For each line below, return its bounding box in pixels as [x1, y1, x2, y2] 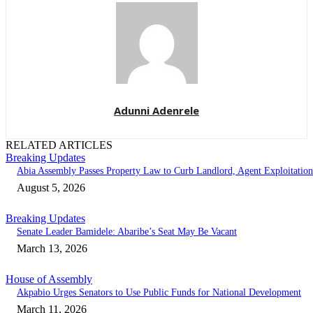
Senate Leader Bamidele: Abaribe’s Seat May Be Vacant [17, 226, 237, 238]
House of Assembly [6, 273, 92, 286]
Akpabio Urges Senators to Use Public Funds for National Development [17, 287, 301, 298]
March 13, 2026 [17, 242, 87, 255]
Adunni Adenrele [114, 103, 199, 118]
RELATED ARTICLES [6, 139, 112, 152]
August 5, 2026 [17, 182, 85, 194]
